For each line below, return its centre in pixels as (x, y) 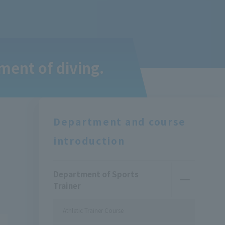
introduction (89, 140)
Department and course (120, 121)
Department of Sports (96, 174)
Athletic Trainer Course (93, 211)
